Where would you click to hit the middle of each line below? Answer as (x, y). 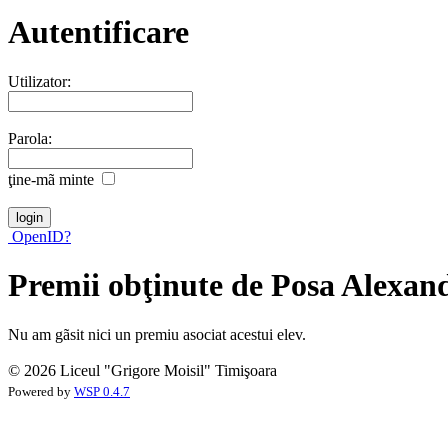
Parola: (30, 138)
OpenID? (39, 236)
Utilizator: (39, 81)
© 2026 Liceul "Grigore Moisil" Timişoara (142, 370)
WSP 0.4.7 (102, 391)
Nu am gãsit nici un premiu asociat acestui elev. (157, 334)
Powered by (41, 391)
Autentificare (98, 32)
